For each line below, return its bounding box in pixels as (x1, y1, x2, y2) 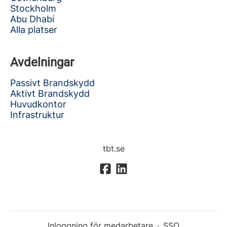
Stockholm (10, 3, 56, 14)
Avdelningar (10, 55, 74, 69)
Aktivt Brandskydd (10, 88, 90, 99)
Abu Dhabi (10, 14, 54, 24)
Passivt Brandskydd (10, 78, 95, 88)
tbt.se (102, 143, 125, 154)
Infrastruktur (10, 109, 64, 120)
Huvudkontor (10, 99, 66, 109)
